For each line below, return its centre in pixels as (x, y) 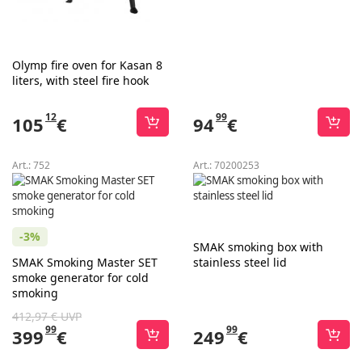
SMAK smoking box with (258, 247)
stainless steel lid (240, 262)
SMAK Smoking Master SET (85, 262)
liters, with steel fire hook (80, 80)
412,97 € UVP (47, 316)
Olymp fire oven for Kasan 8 (87, 65)
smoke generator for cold (80, 278)
